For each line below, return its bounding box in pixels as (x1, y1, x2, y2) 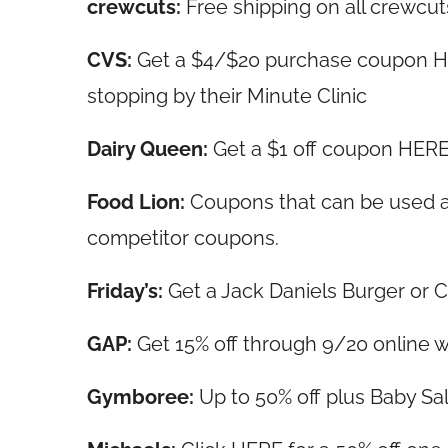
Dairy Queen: (87, 137, 208, 161)
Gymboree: (87, 385, 199, 409)
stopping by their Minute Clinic (87, 84, 367, 108)
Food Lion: (87, 190, 190, 214)
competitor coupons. (87, 226, 279, 250)
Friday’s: (87, 279, 163, 303)
